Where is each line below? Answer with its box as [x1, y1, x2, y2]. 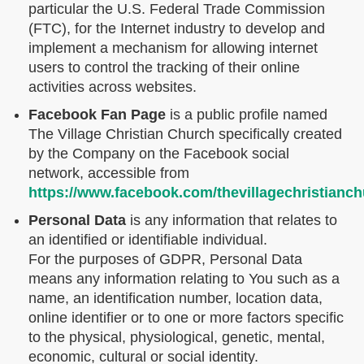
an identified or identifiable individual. [28, 231, 267, 248]
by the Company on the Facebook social [28, 145, 289, 162]
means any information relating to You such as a [28, 270, 340, 287]
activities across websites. [28, 78, 197, 95]
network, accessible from [28, 164, 189, 181]
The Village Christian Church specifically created [28, 125, 342, 142]
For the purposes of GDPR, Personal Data [28, 250, 302, 267]
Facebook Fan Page [28, 106, 166, 123]
